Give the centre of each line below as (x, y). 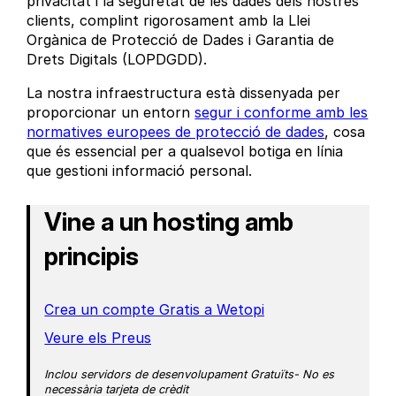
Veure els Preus (98, 338)
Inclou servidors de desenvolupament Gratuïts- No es (190, 375)
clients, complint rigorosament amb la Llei (169, 21)
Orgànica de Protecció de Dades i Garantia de (181, 40)
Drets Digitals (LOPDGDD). (117, 60)
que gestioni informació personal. (140, 171)
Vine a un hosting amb (169, 222)
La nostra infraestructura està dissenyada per (184, 93)
